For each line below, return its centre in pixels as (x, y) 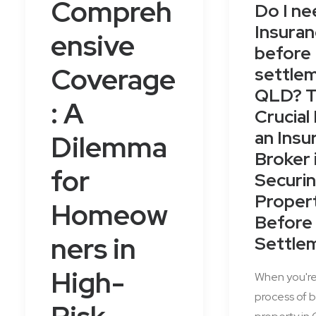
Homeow (109, 215)
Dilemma (109, 147)
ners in (93, 249)
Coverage (113, 79)
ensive (93, 45)
